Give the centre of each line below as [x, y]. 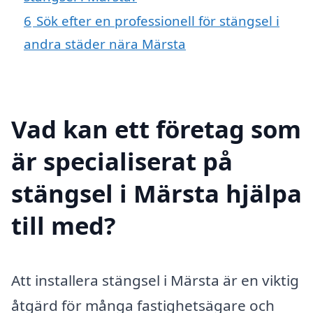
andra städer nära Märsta [105, 44]
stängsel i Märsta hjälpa [156, 193]
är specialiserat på [122, 161]
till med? [64, 225]
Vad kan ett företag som [156, 129]
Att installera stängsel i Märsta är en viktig [155, 280]
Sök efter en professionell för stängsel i [158, 21]
